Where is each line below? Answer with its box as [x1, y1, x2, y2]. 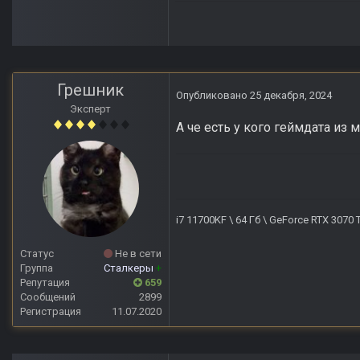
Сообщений [20, 291, 76, 304]
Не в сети [112, 247, 162, 260]
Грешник [57, 80, 125, 100]
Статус [20, 247, 54, 260]
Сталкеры [104, 262, 156, 275]
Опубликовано [176, 89, 250, 102]
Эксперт [70, 103, 112, 116]
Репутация [20, 276, 70, 289]
